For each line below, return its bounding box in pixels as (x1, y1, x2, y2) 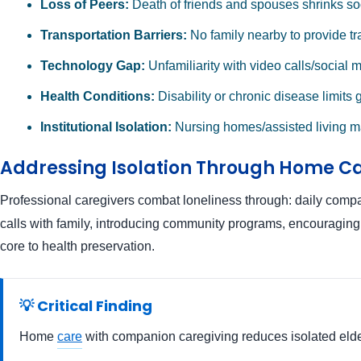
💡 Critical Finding (19, 296, 152, 317)
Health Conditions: (40, 89, 155, 104)
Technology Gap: (40, 59, 145, 73)
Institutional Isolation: (40, 120, 172, 135)
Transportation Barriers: (40, 28, 187, 43)
